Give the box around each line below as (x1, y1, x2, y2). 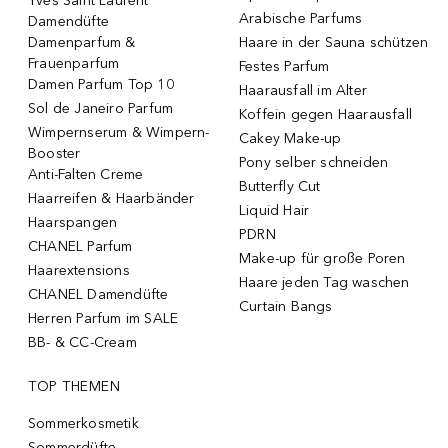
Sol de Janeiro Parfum (28, 99, 174, 117)
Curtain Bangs (239, 297, 333, 315)
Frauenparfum (28, 54, 120, 72)
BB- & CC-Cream (28, 333, 137, 351)
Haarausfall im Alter (239, 81, 367, 99)
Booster (28, 144, 81, 162)
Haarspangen (28, 213, 118, 231)
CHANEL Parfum (28, 237, 133, 255)
